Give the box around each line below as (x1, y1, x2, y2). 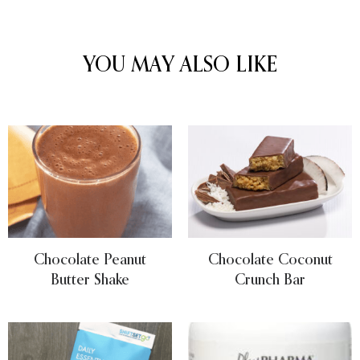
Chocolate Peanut (34, 247, 146, 272)
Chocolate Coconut (207, 247, 333, 272)
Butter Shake (51, 268, 129, 292)
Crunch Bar (235, 268, 305, 292)
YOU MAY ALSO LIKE (83, 47, 277, 83)
